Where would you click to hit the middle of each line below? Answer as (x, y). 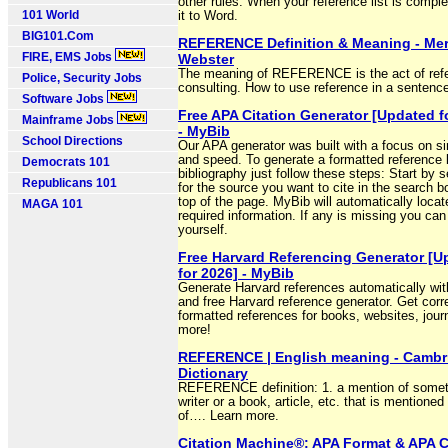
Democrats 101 (61, 162)
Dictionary (213, 373)
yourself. (203, 230)
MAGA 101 (48, 204)
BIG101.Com (53, 36)
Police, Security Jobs (79, 78)
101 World (46, 15)
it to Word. (208, 16)
